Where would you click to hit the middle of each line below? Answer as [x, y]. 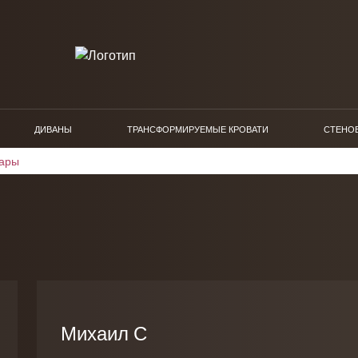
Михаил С [104, 333]
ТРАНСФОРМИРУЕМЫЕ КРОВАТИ [198, 129]
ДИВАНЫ [53, 129]
